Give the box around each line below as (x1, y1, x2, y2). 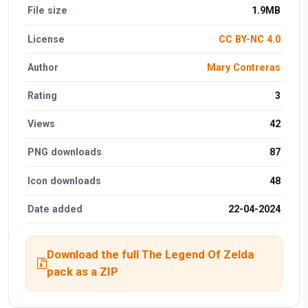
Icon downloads (27, 175, 102, 186)
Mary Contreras (206, 61, 280, 73)
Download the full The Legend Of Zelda (47, 247, 254, 262)
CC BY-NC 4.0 (218, 33, 280, 45)
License (27, 33, 65, 45)
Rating (27, 90, 58, 101)
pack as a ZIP (47, 265, 118, 279)
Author (27, 61, 59, 73)
